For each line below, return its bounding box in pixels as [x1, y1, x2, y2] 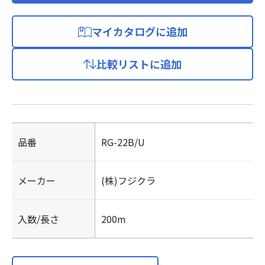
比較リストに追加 [96, 56, 182, 72]
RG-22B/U [101, 135, 145, 149]
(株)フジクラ [101, 173, 156, 188]
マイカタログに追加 [92, 24, 188, 39]
